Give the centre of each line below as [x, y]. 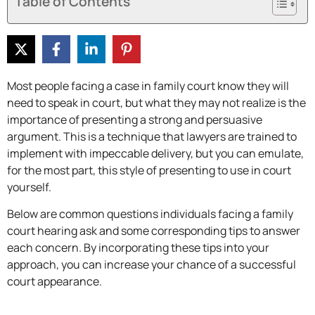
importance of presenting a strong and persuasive [135, 120]
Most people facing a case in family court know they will [148, 86]
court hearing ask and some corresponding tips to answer [154, 231]
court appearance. [54, 282]
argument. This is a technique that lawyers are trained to [152, 137]
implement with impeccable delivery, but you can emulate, [155, 154]
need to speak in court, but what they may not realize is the [156, 103]
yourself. [29, 187]
